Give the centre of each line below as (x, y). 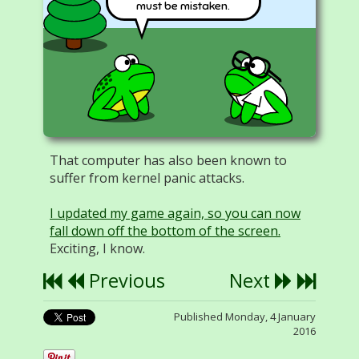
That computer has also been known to (168, 160)
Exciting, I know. (97, 248)
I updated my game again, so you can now (175, 213)
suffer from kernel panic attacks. (147, 178)
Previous (125, 280)
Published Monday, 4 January (245, 317)
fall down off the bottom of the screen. (165, 231)
